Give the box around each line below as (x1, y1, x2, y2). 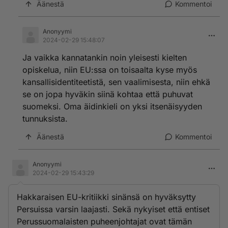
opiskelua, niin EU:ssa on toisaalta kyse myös (22, 65, 197, 75)
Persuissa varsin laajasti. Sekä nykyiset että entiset (17, 204, 210, 214)
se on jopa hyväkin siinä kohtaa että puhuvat (22, 89, 193, 99)
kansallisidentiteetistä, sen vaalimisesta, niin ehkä (22, 77, 210, 87)
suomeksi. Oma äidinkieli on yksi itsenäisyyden (22, 101, 202, 111)
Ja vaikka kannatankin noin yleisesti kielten (22, 52, 187, 63)
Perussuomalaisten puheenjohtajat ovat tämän (17, 216, 192, 226)
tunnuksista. (22, 113, 68, 124)
